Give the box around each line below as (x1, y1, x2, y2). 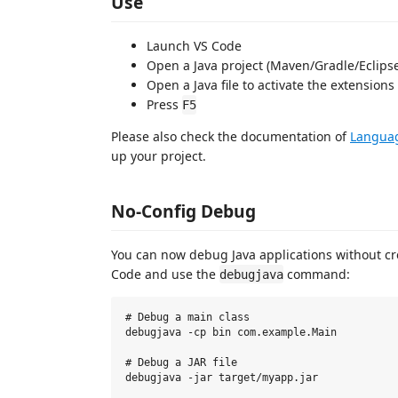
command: (283, 265, 350, 283)
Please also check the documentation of (111, 128, 350, 145)
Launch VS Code (147, 37, 242, 54)
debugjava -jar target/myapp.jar (125, 371, 318, 385)
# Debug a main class (125, 311, 250, 324)
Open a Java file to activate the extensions (147, 76, 394, 93)
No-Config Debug (111, 198, 256, 223)
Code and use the (111, 265, 219, 283)
